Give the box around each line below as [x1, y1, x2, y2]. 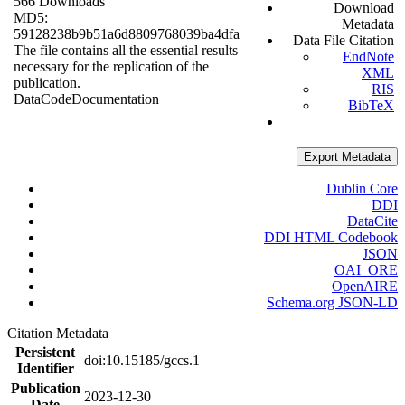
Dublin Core [326, 181, 398, 197]
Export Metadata [304, 150, 391, 165]
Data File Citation [293, 33, 394, 49]
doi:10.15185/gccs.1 [84, 353, 200, 369]
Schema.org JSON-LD [267, 295, 398, 311]
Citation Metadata [7, 325, 116, 342]
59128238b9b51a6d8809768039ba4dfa [14, 26, 240, 42]
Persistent [15, 344, 75, 361]
